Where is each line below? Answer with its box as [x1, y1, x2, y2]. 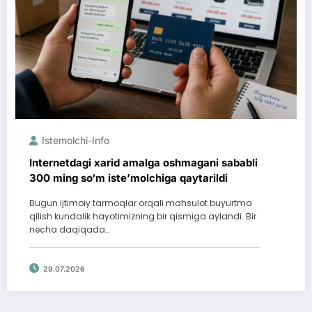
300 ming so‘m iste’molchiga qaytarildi [29, 171, 228, 185]
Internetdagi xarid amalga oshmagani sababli [29, 156, 258, 170]
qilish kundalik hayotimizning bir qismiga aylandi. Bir [29, 210, 256, 223]
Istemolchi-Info [42, 134, 109, 147]
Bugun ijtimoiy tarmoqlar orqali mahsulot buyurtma [29, 197, 252, 210]
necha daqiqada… [29, 224, 109, 236]
